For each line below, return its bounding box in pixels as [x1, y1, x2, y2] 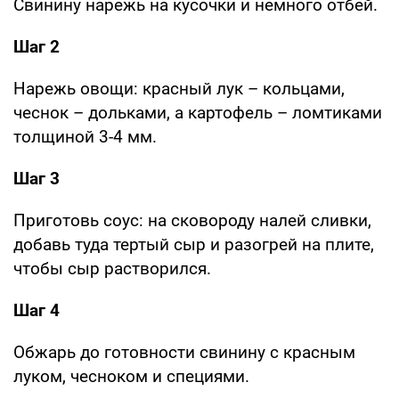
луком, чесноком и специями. [13, 365, 249, 387]
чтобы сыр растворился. [13, 257, 211, 279]
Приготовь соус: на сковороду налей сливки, [13, 209, 371, 231]
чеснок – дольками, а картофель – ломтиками [13, 102, 382, 123]
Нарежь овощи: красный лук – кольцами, [13, 77, 345, 99]
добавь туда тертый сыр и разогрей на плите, [13, 233, 374, 255]
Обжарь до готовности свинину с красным [13, 341, 355, 362]
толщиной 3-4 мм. [13, 126, 157, 147]
